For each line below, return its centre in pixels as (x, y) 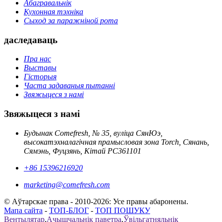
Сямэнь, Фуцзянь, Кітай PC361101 (83, 151)
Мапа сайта (23, 210)
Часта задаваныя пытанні (69, 86)
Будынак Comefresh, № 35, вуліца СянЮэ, (93, 133)
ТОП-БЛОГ (69, 210)
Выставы (40, 68)
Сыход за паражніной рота (71, 21)
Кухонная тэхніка (54, 12)
